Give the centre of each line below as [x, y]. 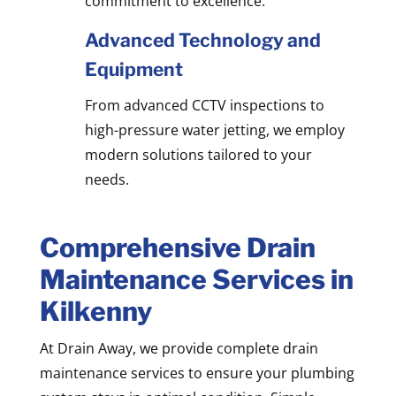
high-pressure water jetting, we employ [214, 129]
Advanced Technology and [202, 40]
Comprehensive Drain [177, 247]
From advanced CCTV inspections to [204, 105]
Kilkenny [95, 311]
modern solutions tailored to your [198, 154]
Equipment [133, 69]
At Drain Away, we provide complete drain [179, 348]
